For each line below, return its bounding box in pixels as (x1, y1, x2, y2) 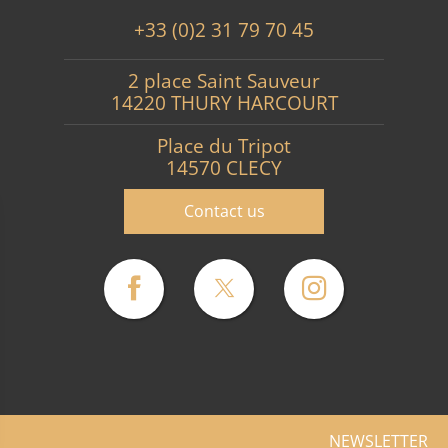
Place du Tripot (157, 133, 291, 159)
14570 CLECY (166, 155, 282, 181)
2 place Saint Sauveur (128, 68, 320, 94)
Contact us (183, 200, 265, 222)
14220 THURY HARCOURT (110, 90, 338, 116)
